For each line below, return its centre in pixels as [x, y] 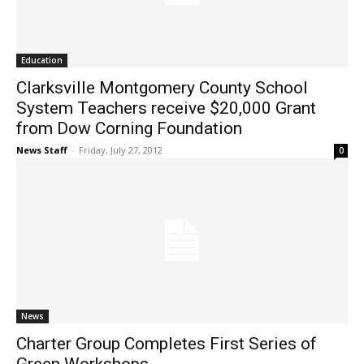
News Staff [42, 150]
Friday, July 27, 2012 [121, 150]
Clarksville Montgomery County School [162, 88]
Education [42, 61]
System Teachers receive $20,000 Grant [166, 108]
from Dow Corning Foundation [129, 129]
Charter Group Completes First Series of [167, 344]
